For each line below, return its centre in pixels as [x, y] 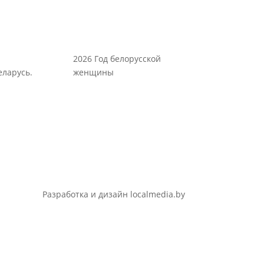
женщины [94, 72]
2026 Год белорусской [117, 59]
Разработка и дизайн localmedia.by [113, 194]
